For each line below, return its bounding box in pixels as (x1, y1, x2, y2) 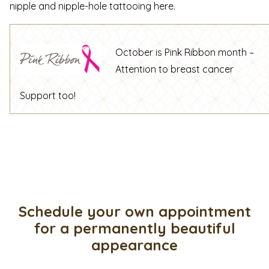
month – (216, 46, 254, 59)
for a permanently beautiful (34, 219, 235, 237)
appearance (91, 235, 178, 254)
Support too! (20, 89, 76, 102)
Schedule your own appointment (18, 202, 251, 220)
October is (115, 46, 165, 59)
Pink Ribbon (165, 46, 216, 59)
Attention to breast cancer (115, 63, 234, 76)
